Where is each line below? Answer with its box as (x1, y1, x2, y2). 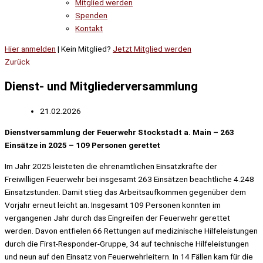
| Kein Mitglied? (56, 44, 113, 54)
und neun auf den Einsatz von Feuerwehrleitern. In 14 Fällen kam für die (5, 251, 253, 261)
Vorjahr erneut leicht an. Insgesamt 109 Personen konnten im (5, 200, 221, 210)
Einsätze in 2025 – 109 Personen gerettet (5, 140, 160, 150)
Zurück (5, 57, 30, 67)
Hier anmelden (5, 44, 56, 54)
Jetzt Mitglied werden (113, 44, 191, 54)
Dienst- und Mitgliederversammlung (5, 79, 198, 94)
